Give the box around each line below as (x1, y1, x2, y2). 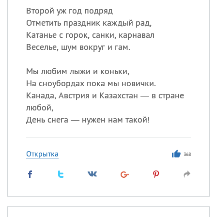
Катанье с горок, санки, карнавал (26, 29, 155, 40)
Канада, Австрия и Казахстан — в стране (26, 90, 184, 101)
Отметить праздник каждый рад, (26, 17, 152, 28)
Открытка (26, 149, 59, 158)
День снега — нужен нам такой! (26, 114, 150, 125)
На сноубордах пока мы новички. (26, 77, 156, 89)
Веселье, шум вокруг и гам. (26, 41, 130, 52)
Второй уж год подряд (26, 5, 113, 16)
